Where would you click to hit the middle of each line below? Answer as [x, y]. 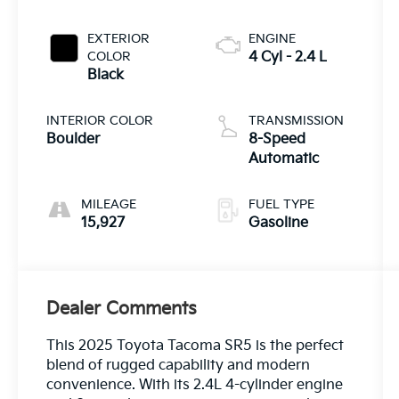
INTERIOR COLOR [100, 121]
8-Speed [277, 140]
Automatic [283, 159]
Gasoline [278, 224]
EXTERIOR [119, 39]
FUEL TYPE [281, 205]
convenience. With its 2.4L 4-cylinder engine [195, 386]
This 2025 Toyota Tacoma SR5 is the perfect [195, 346]
